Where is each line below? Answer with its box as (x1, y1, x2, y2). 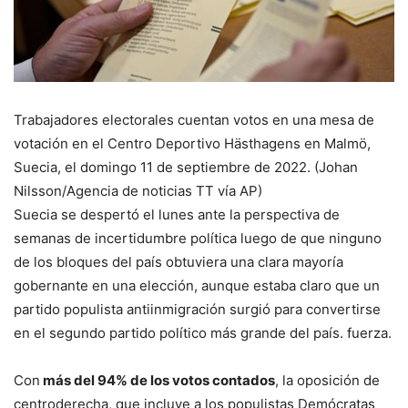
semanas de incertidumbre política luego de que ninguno (14, 229, 382, 248)
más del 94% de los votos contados (40, 372, 275, 390)
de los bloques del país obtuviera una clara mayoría (14, 253, 343, 271)
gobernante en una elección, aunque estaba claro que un (14, 277, 380, 295)
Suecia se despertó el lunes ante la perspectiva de (14, 206, 340, 224)
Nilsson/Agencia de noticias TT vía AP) (14, 182, 262, 200)
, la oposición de (275, 372, 380, 390)
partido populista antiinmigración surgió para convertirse (14, 301, 381, 319)
